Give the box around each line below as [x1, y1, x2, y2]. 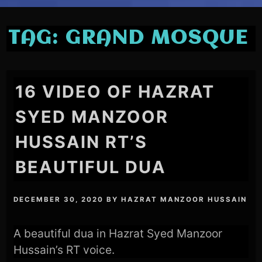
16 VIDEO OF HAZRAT [15, 81, 215, 102]
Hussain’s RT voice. [13, 242, 115, 257]
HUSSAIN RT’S [15, 131, 148, 152]
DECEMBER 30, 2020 [13, 195, 104, 204]
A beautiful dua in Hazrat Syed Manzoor [13, 226, 223, 240]
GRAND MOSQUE [65, 28, 249, 49]
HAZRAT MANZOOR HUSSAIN [121, 195, 247, 204]
